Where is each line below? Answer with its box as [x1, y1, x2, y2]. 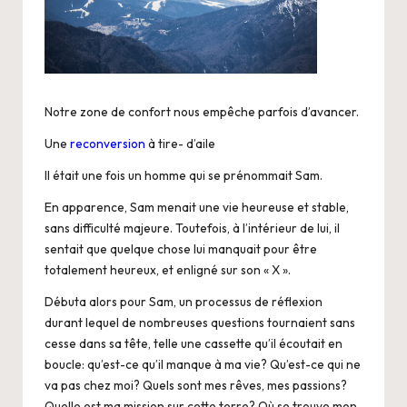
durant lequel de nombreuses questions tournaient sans [45, 313, 355, 331]
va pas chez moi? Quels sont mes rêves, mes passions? [45, 376, 347, 393]
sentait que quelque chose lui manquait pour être [45, 240, 317, 257]
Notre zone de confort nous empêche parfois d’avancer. [45, 103, 359, 120]
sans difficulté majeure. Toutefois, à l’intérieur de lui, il [45, 219, 340, 236]
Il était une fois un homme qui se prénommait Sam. [45, 166, 323, 184]
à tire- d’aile [145, 134, 215, 152]
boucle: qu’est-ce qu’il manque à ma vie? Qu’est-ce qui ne [45, 355, 361, 372]
